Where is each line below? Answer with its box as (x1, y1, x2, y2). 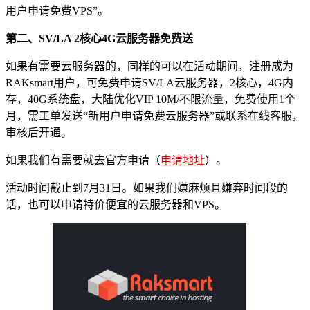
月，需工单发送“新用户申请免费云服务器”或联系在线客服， (6, 109, 303, 122)
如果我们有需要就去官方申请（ (6, 154, 161, 166)
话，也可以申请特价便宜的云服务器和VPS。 (6, 198, 226, 210)
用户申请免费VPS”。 (6, 4, 109, 17)
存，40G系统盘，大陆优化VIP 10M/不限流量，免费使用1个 (6, 93, 295, 105)
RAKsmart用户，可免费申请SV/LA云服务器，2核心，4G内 (6, 76, 293, 89)
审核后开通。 (6, 126, 72, 138)
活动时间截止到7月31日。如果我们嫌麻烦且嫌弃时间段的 (6, 181, 288, 194)
